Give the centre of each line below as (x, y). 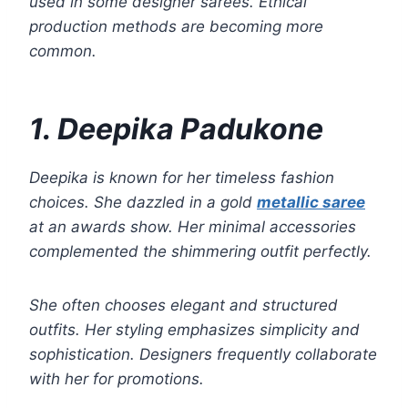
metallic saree (311, 203)
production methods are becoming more (176, 27)
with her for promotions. (117, 379)
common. (63, 51)
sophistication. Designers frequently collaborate (203, 355)
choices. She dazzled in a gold (143, 203)
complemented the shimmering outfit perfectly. (200, 252)
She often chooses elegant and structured (184, 306)
